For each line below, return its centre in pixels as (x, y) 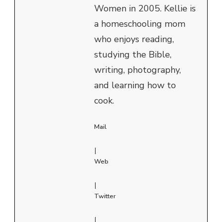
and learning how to (135, 85)
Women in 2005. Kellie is (145, 8)
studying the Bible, (133, 54)
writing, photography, (138, 70)
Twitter (105, 196)
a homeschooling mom (140, 24)
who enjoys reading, (134, 39)
